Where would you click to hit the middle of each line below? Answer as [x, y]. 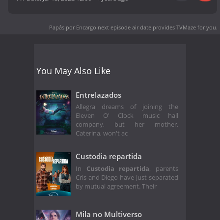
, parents [164, 168]
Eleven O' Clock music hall [127, 116]
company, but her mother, [127, 125]
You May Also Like [73, 70]
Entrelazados [98, 95]
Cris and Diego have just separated [127, 177]
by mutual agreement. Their [116, 186]
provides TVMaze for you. [184, 27]
